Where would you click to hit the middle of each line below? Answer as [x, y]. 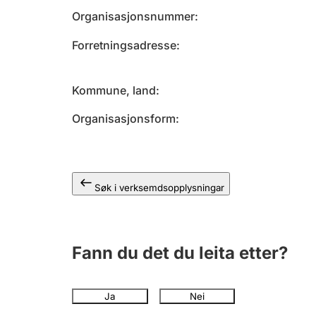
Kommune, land [114, 90]
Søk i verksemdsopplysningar [159, 188]
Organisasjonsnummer [133, 16]
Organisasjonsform [124, 119]
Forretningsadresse [124, 45]
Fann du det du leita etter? [180, 253]
